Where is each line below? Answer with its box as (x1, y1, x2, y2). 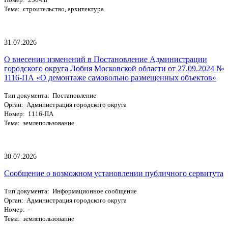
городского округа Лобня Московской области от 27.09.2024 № (4, 64, 224, 73)
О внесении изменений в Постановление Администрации (4, 54, 207, 64)
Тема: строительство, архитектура (4, 5, 104, 13)
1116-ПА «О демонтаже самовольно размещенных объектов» (4, 73, 216, 82)
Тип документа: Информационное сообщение (4, 187, 137, 195)
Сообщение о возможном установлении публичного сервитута (4, 168, 223, 178)
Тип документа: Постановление (4, 91, 96, 99)
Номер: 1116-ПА (4, 109, 53, 118)
